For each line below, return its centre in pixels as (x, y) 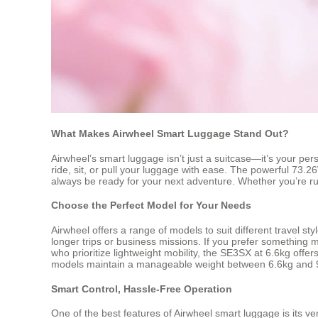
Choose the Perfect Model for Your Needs (151, 205)
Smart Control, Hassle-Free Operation (142, 289)
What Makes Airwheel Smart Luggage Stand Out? (170, 134)
